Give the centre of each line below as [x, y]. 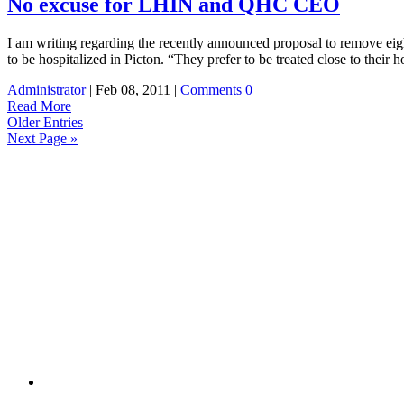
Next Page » [42, 138]
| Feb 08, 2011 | [133, 90]
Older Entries [45, 122]
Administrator [46, 90]
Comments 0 [216, 90]
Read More [39, 106]
